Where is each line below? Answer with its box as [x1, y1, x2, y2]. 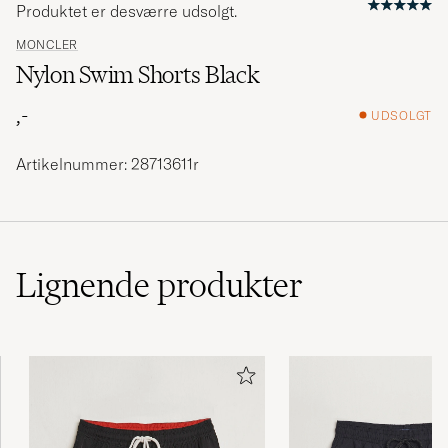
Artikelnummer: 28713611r [16, 154, 199, 175]
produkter [157, 264, 303, 307]
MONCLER [16, 37, 79, 53]
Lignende [16, 264, 157, 307]
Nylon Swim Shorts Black [16, 60, 260, 90]
